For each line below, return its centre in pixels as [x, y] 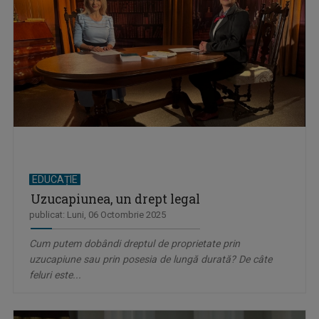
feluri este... [55, 275]
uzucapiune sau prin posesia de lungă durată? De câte [151, 260]
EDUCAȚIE [55, 180]
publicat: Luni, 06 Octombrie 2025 [98, 215]
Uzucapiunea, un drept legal [115, 199]
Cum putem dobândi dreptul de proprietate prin [135, 244]
